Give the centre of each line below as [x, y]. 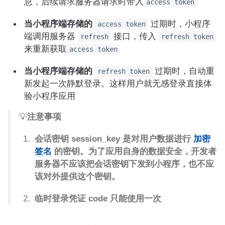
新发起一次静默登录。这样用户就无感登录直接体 [118, 83]
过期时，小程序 [179, 24]
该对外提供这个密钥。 [77, 176]
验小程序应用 [50, 96]
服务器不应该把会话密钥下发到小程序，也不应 [124, 164]
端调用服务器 [51, 36]
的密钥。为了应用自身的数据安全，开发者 [134, 151]
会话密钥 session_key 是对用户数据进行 [114, 139]
